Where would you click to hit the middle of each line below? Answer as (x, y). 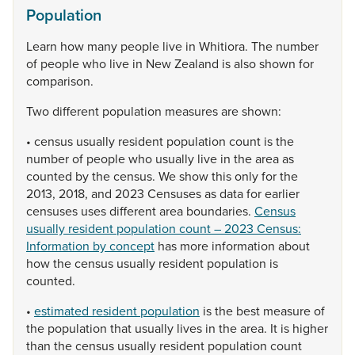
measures (193, 111)
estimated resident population (117, 311)
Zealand (198, 63)
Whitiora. (225, 46)
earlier (282, 193)
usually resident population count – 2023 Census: (164, 228)
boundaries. (220, 211)
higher (310, 328)
